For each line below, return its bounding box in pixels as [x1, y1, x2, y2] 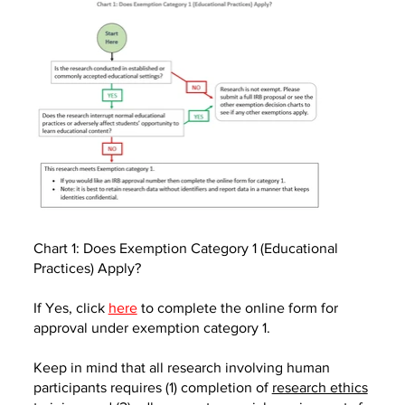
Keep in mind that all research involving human [33, 360, 330, 375]
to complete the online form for [140, 300, 338, 316]
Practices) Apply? [33, 260, 141, 276]
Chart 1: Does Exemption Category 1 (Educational [33, 240, 338, 256]
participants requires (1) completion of [33, 380, 272, 395]
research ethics [271, 380, 368, 395]
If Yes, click [33, 300, 108, 316]
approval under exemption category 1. [33, 320, 270, 335]
